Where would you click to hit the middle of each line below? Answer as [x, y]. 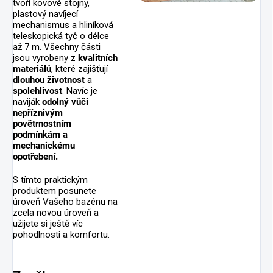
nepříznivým [38, 112]
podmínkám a [40, 134]
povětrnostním [42, 123]
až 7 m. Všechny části [57, 47]
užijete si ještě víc [48, 223]
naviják [27, 101]
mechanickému [44, 145]
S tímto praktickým [50, 179]
